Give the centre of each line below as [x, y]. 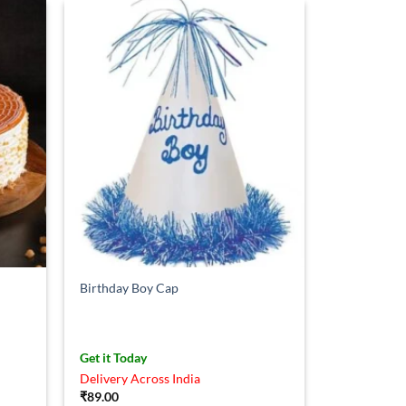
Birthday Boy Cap [130, 288]
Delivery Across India [140, 379]
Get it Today [114, 358]
